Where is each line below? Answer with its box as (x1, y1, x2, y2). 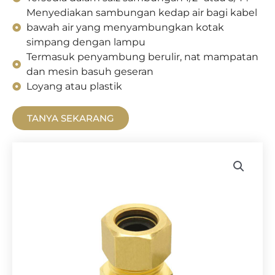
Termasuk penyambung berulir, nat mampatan (26, 51, 258, 63)
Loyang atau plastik (26, 80, 122, 92)
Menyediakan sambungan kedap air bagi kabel (26, 7, 257, 18)
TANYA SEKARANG (27, 112, 114, 124)
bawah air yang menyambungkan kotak (26, 21, 224, 33)
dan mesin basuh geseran (26, 66, 153, 77)
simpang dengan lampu (26, 36, 145, 48)
